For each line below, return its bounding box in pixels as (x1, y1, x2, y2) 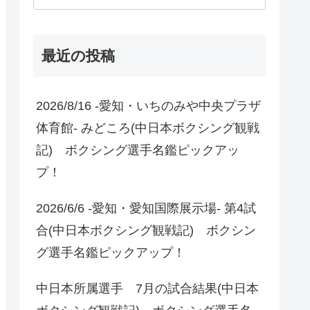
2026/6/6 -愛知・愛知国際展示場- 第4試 (36, 201, 256, 215)
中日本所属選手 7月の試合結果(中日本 (36, 281, 259, 295)
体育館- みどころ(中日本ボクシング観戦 (36, 120, 259, 135)
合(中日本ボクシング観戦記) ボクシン (36, 223, 256, 237)
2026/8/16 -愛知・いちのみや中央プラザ (36, 98, 261, 113)
